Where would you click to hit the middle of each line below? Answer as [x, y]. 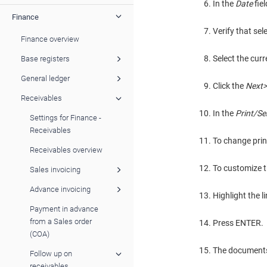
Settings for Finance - [66, 117]
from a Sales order [61, 221]
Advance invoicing [60, 189]
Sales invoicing [55, 169]
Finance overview [50, 39]
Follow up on [51, 253]
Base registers [45, 58]
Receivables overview [66, 150]
